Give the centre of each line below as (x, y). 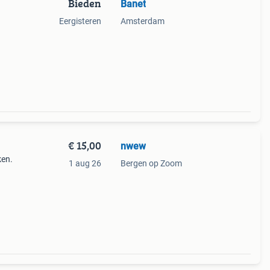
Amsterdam (142, 21)
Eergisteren (80, 21)
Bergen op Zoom (151, 163)
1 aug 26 (85, 163)
